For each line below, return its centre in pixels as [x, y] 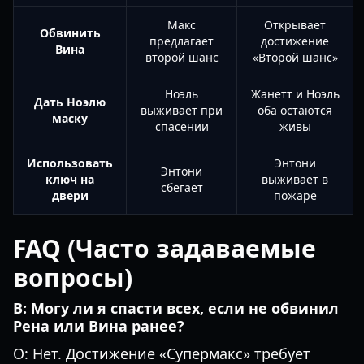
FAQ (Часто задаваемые [165, 248]
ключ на [70, 179]
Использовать [70, 163]
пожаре [295, 195]
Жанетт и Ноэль [295, 94]
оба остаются [295, 110]
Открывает [295, 25]
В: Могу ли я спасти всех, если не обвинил [176, 308]
